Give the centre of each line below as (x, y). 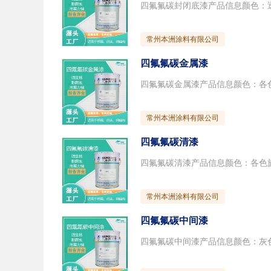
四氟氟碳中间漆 (174, 220)
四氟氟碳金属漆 (174, 63)
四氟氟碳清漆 (169, 142)
